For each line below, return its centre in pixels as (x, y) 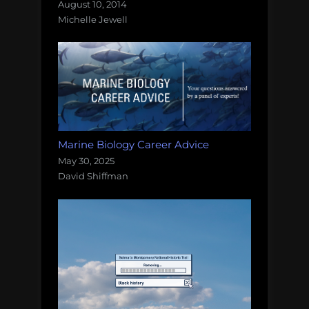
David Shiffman (93, 176)
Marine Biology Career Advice (133, 145)
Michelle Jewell (93, 19)
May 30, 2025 (86, 161)
